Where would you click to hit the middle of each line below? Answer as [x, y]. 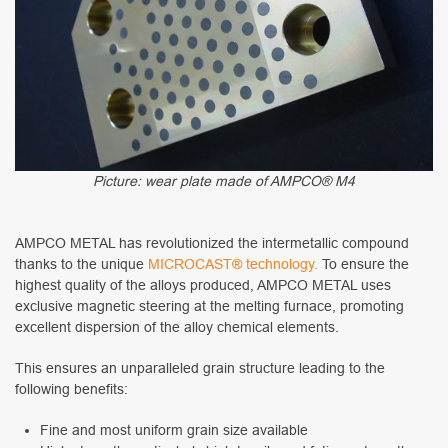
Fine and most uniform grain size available [174, 430]
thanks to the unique [81, 264]
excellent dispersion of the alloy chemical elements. [177, 327]
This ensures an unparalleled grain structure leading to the [200, 368]
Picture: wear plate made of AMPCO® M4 [224, 181]
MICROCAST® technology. [233, 264]
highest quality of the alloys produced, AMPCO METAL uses [203, 285]
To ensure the [363, 264]
